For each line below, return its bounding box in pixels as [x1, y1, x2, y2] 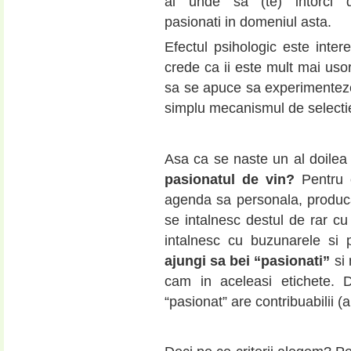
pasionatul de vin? [165, 171, 295, 187]
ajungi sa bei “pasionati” [165, 252, 331, 269]
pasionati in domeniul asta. [165, 14, 331, 31]
